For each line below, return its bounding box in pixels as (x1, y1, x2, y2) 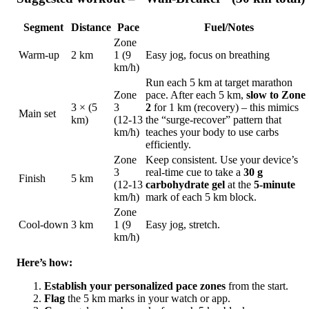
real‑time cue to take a (146, 166, 243, 178)
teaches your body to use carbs (146, 126, 279, 138)
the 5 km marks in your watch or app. (65, 292, 230, 304)
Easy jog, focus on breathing (146, 48, 270, 61)
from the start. (226, 279, 288, 292)
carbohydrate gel (146, 178, 225, 190)
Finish (19, 172, 46, 184)
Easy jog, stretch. (146, 218, 220, 230)
